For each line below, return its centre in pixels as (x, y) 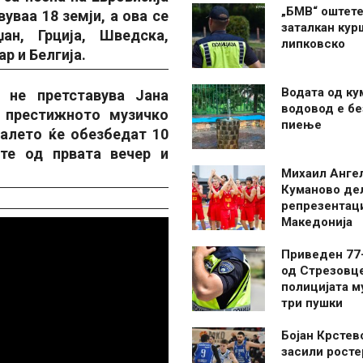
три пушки (312, 303)
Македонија (317, 222)
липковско (313, 44)
